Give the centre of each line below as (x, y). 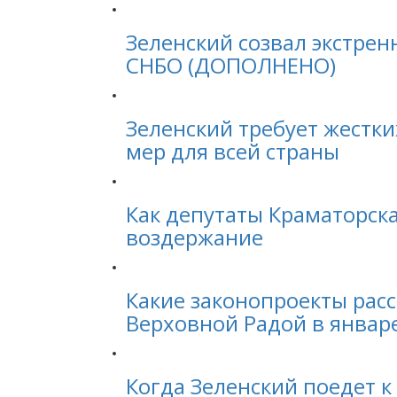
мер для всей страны (233, 151)
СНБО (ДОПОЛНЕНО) (231, 65)
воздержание (195, 237)
